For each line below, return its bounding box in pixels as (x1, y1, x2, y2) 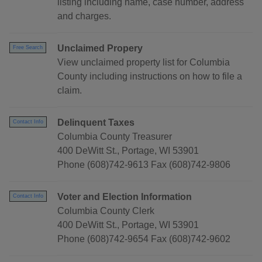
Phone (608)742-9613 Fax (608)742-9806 (57, 160, 230, 170)
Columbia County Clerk (57, 206, 154, 216)
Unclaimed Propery (57, 43, 143, 54)
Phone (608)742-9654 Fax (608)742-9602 (57, 234, 230, 244)
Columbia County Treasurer (57, 132, 172, 142)
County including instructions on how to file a (57, 71, 242, 82)
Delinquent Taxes (57, 118, 135, 128)
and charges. (57, 11, 111, 22)
